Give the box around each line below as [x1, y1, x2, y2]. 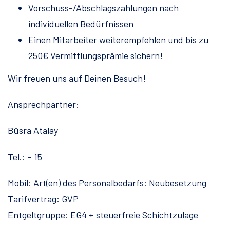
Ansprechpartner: [8, 99, 79, 110]
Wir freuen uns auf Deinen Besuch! [8, 72, 146, 84]
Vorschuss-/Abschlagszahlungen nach [28, 2, 179, 14]
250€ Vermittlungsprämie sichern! [28, 50, 163, 62]
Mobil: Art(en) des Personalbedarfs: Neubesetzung [8, 177, 206, 189]
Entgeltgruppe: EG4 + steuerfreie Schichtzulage [8, 209, 198, 221]
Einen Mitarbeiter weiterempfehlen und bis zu [28, 34, 208, 46]
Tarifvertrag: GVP [8, 193, 79, 205]
